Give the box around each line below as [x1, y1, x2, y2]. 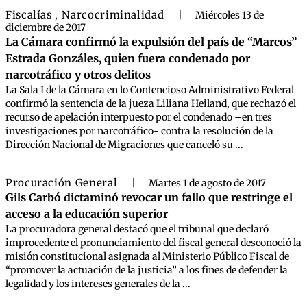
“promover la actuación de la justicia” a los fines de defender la [5, 264, 288, 276]
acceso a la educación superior [5, 207, 168, 221]
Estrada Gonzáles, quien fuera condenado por [5, 51, 250, 65]
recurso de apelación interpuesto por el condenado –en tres [5, 111, 272, 123]
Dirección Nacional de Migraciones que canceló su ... [5, 138, 243, 151]
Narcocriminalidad [62, 8, 167, 21]
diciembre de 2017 [5, 21, 86, 34]
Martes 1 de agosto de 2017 [148, 177, 266, 189]
